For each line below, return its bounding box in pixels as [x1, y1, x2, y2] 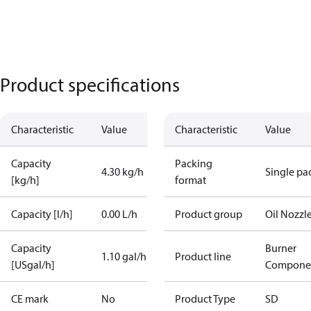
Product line [175, 249, 231, 263]
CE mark [11, 292, 49, 305]
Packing [175, 156, 212, 170]
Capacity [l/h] [11, 207, 73, 221]
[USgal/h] [11, 258, 55, 271]
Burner [265, 241, 296, 255]
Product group [175, 207, 242, 221]
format [175, 173, 206, 187]
